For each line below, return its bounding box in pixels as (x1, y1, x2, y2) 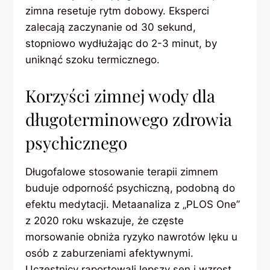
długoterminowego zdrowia (25, 107, 233, 130)
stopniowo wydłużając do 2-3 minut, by (25, 37, 218, 50)
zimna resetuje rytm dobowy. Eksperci (25, 5, 210, 17)
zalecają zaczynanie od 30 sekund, (25, 21, 196, 34)
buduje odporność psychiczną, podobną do (25, 181, 236, 194)
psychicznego (25, 131, 128, 154)
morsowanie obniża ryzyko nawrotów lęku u (25, 230, 238, 243)
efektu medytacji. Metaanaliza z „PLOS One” (25, 198, 240, 210)
